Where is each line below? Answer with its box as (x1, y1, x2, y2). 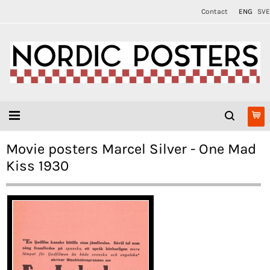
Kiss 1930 (6, 157, 69, 174)
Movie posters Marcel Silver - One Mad (6, 140, 256, 157)
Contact (201, 7, 228, 16)
